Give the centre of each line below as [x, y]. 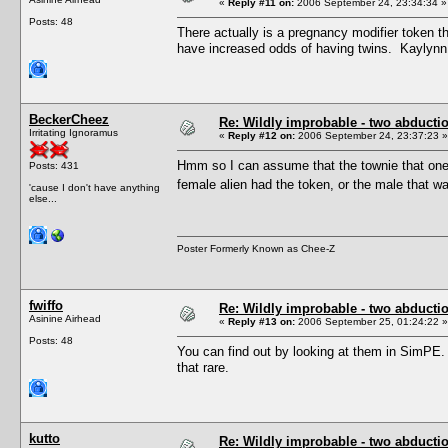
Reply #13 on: [261, 321]
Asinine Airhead [65, 318]
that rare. [203, 367]
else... [43, 198]
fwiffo [46, 305]
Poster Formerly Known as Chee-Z [256, 248]
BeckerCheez [69, 119]
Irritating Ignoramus [73, 132]
